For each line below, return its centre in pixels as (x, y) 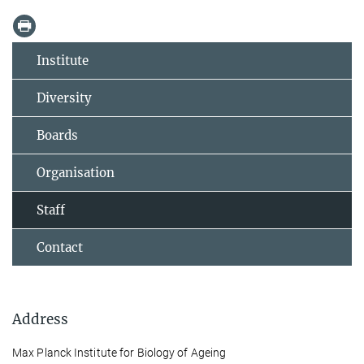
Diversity (64, 97)
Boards (57, 135)
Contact (60, 247)
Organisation (76, 172)
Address (40, 319)
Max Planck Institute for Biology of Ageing (119, 352)
